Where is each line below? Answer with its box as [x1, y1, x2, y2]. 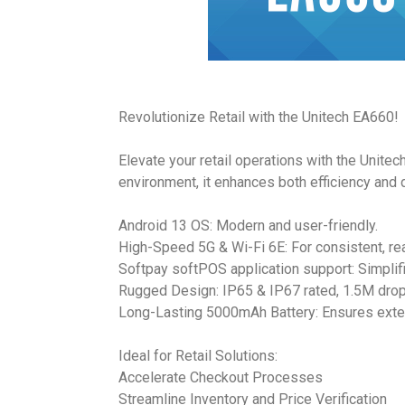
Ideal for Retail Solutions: [118, 347, 278, 364]
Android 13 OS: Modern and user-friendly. [118, 217, 378, 234]
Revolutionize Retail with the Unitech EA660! [118, 108, 399, 126]
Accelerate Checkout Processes [118, 369, 323, 386]
